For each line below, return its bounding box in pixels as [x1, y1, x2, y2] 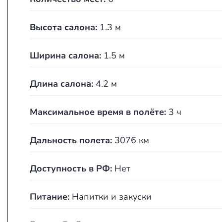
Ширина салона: [30, 50, 101, 61]
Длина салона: [30, 78, 93, 90]
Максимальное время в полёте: [30, 106, 166, 118]
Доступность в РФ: [30, 163, 112, 174]
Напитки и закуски [69, 191, 152, 203]
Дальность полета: [30, 134, 112, 146]
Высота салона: [30, 21, 97, 33]
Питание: [30, 191, 69, 203]
